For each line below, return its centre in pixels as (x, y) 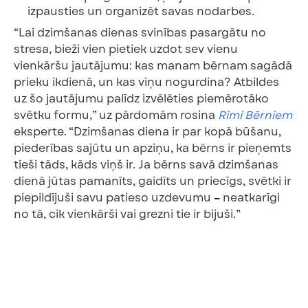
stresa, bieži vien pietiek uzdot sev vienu (126, 49)
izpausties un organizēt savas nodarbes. (141, 11)
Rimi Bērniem (255, 115)
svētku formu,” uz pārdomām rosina (116, 115)
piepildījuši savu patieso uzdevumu (114, 197)
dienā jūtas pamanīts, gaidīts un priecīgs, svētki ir (153, 181)
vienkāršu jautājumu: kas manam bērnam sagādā (153, 65)
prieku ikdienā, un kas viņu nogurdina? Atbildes (146, 82)
